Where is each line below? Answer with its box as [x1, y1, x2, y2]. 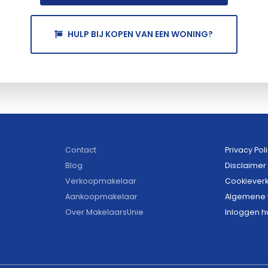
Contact [65, 144, 96, 155]
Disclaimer [224, 160, 266, 170]
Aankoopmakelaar [65, 191, 138, 202]
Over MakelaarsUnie [65, 206, 144, 217]
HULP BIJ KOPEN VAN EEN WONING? [68, 28, 214, 40]
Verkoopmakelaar [65, 175, 136, 186]
